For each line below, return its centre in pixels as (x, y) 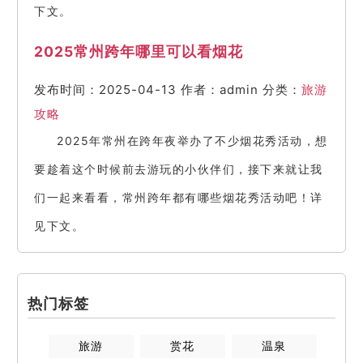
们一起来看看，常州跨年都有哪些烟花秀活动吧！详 (179, 198)
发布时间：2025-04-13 (105, 90)
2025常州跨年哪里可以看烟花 (139, 51)
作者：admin (220, 90)
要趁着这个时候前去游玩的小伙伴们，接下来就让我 (179, 169)
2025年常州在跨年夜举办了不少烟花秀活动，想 (192, 141)
